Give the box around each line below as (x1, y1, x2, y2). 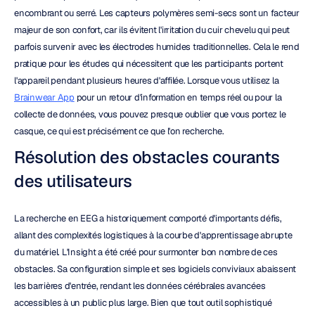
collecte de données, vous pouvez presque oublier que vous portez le (14, 108, 286, 120)
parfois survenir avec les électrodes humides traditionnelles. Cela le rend (14, 41, 300, 53)
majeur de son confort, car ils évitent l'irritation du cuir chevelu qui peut (14, 24, 290, 36)
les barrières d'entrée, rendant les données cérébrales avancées (14, 280, 266, 292)
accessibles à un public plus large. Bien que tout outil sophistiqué (14, 297, 272, 309)
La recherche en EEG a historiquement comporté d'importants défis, (14, 212, 282, 224)
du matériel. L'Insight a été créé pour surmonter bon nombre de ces (14, 246, 278, 258)
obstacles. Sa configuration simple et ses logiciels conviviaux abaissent (14, 263, 296, 275)
